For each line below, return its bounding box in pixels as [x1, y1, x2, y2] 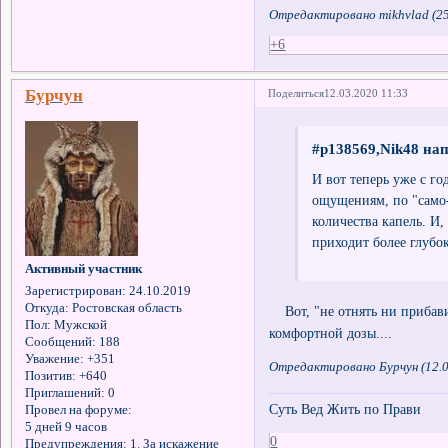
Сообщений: [24, 335, 96, 350]
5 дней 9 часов [24, 420, 107, 435]
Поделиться [268, 87, 325, 100]
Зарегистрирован [24, 284, 122, 299]
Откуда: [24, 301, 69, 316]
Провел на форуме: [24, 403, 132, 418]
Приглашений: [24, 386, 105, 401]
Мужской [50, 318, 107, 333]
